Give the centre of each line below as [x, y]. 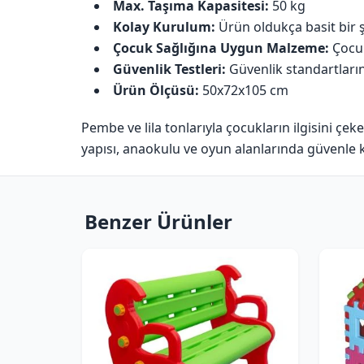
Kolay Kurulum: [164, 27]
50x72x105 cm [244, 90]
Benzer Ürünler [158, 221]
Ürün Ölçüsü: [156, 90]
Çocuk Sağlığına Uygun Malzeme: [221, 48]
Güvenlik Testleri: [169, 69]
